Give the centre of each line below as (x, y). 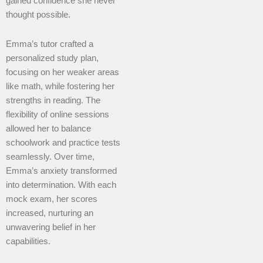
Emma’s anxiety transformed (61, 171)
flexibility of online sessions (58, 114)
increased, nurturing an (50, 213)
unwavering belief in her (51, 227)
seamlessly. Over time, (50, 156)
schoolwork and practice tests (63, 142)
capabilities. (28, 241)
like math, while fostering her (60, 86)
